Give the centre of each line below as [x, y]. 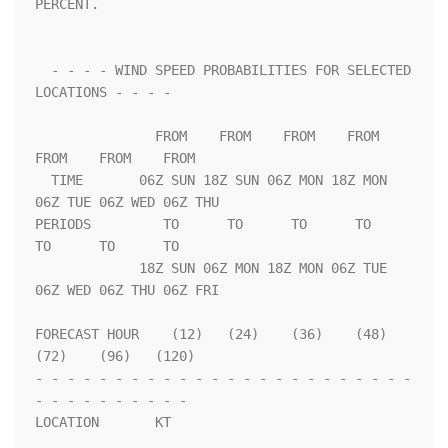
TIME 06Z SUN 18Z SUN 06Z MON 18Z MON [43, 180]
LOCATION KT [103, 422]
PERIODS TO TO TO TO [203, 224]
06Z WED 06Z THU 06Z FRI [127, 290]
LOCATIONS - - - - [115, 92]
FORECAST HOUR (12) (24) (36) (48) [211, 334]
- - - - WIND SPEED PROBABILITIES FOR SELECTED [43, 70]
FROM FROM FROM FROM [95, 136]
